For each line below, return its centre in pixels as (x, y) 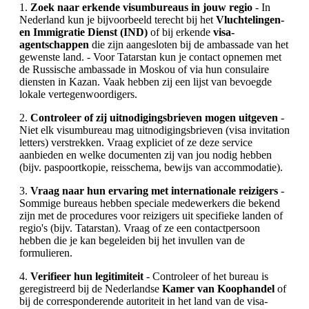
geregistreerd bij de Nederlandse (91, 288)
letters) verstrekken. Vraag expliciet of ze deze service (136, 142)
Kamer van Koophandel (218, 288)
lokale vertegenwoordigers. (78, 94)
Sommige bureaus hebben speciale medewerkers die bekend (150, 203)
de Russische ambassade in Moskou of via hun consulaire (144, 69)
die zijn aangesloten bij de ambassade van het (189, 44)
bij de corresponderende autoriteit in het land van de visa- (143, 301)
